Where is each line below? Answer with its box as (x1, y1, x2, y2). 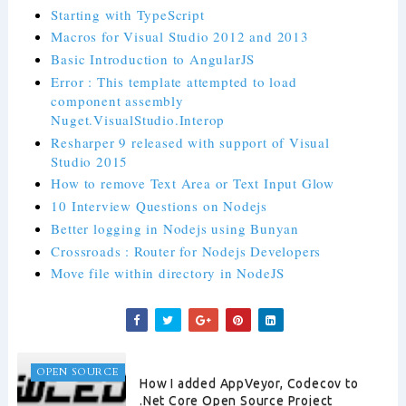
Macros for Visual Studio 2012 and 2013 (51, 27, 309, 46)
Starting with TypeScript (51, 5, 205, 24)
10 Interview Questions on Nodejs (51, 197, 268, 215)
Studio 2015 (51, 151, 129, 170)
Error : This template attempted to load (51, 72, 297, 91)
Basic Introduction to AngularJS (51, 50, 256, 68)
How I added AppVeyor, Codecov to (139, 376, 359, 391)
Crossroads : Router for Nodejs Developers (51, 241, 322, 260)
